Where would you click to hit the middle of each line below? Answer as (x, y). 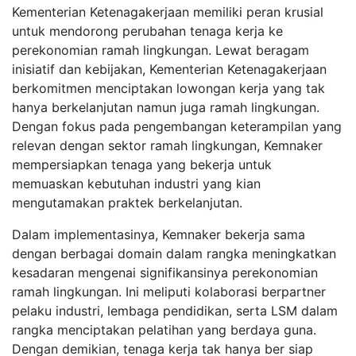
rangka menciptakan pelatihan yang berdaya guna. (164, 330)
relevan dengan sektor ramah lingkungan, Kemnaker (167, 145)
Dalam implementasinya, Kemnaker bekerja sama (159, 234)
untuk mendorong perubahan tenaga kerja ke (147, 31)
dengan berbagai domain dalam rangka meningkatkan (174, 253)
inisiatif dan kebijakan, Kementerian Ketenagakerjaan (169, 69)
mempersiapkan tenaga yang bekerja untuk (142, 164)
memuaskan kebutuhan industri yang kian (136, 184)
